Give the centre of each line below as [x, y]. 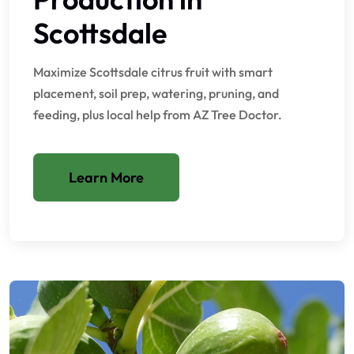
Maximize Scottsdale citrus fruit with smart [153, 72]
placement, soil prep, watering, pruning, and [156, 93]
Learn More [106, 177]
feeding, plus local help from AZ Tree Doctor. [158, 114]
